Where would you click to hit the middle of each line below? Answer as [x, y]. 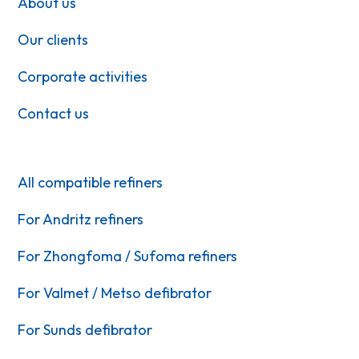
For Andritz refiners [81, 219]
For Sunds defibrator [85, 329]
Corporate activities [83, 76]
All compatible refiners [91, 182]
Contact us [54, 113]
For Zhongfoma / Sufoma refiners [128, 256]
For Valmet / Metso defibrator [115, 292]
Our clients [53, 39]
